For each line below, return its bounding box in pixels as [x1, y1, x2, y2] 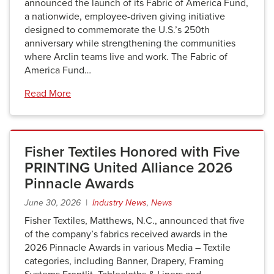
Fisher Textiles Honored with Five [24, 143, 240, 161]
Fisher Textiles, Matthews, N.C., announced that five [24, 215, 245, 227]
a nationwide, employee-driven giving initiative [24, 10, 225, 23]
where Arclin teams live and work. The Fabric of [24, 51, 228, 63]
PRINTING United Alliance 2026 [24, 159, 232, 177]
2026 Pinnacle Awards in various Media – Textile [24, 242, 231, 254]
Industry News [92, 198, 147, 208]
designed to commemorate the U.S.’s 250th [24, 24, 210, 36]
